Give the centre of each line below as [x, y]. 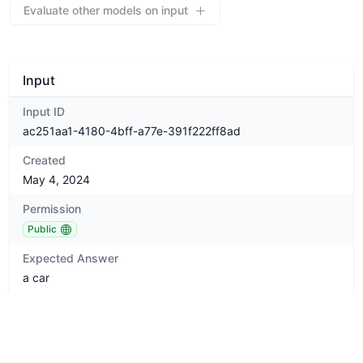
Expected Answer [70, 258]
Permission [52, 209]
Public [42, 229]
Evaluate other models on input [106, 10]
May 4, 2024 [56, 179]
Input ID [44, 111]
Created [44, 160]
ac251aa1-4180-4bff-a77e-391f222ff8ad [132, 131]
